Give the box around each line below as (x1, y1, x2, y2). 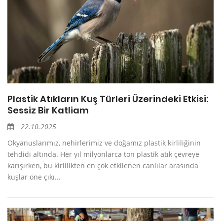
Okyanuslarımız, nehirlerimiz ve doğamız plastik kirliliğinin (7, 138, 201, 148)
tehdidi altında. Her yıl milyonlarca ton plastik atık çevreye (7, 149, 199, 159)
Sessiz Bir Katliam (7, 104, 89, 117)
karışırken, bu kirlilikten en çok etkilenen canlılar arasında (7, 161, 198, 171)
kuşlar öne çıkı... (7, 172, 61, 182)
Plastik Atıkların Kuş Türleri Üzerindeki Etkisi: (7, 93, 208, 106)
